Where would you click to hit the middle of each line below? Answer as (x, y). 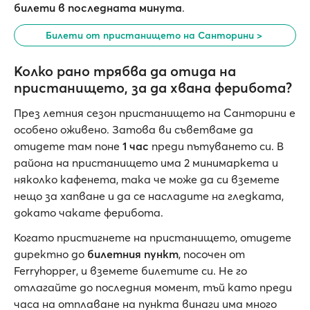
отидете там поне (68, 146)
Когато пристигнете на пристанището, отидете (153, 237)
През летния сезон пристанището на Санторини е (155, 113)
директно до (51, 254)
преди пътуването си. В (216, 146)
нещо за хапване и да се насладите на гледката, (149, 196)
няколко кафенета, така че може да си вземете (147, 179)
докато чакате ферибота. (89, 212)
